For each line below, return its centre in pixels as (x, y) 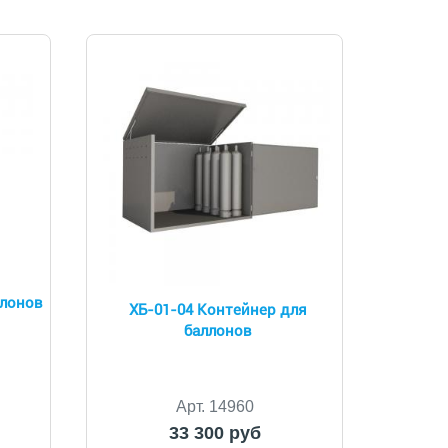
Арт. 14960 (214, 406)
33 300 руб (214, 433)
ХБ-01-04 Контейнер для (218, 310)
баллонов (218, 331)
